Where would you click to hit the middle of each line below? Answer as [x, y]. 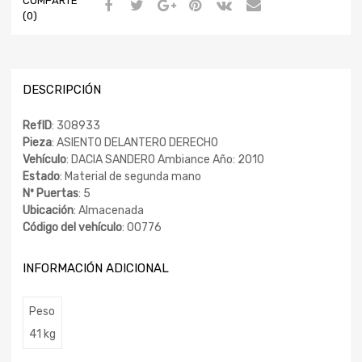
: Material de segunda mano [130, 177]
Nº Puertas [51, 194]
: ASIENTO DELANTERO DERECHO [135, 143]
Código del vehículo [72, 228]
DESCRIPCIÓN [62, 89]
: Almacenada [109, 211]
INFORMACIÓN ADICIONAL [96, 269]
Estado [41, 177]
